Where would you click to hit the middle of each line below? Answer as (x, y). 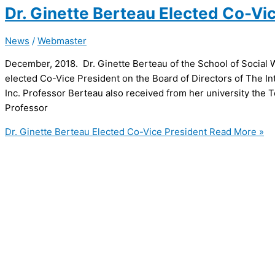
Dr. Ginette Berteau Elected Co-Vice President (106, 131)
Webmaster (62, 41)
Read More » (235, 131)
